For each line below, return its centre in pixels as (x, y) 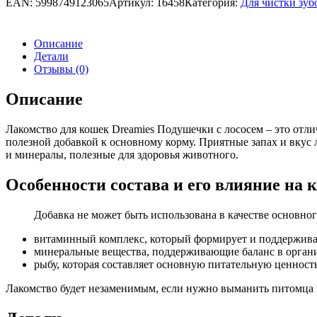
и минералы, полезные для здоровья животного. (122, 155)
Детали (51, 57)
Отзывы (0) (61, 69)
